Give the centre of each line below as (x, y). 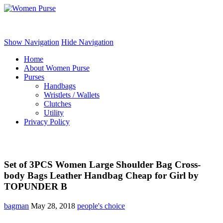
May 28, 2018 (53, 206)
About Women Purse (57, 68)
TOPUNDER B (36, 186)
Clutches (57, 104)
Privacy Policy (47, 122)
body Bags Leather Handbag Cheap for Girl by (101, 175)
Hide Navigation (87, 42)
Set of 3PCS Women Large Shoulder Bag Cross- (102, 165)
